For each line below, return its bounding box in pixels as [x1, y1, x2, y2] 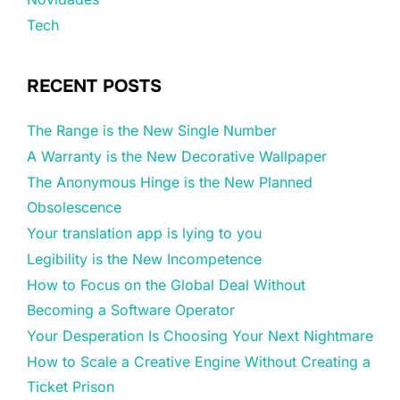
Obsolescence [27, 198, 121, 217]
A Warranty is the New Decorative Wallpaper [27, 147, 327, 166]
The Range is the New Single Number [27, 121, 277, 140]
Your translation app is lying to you [27, 224, 262, 243]
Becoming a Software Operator [27, 301, 235, 320]
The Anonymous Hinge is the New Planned [27, 173, 312, 192]
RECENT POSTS [27, 75, 162, 98]
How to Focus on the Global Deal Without [27, 276, 305, 295]
